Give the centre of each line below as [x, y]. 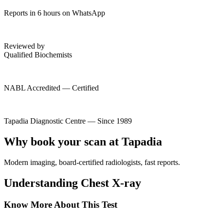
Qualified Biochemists [38, 54]
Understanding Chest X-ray [73, 183]
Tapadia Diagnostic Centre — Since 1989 [68, 121]
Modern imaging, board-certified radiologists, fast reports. [92, 162]
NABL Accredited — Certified [51, 88]
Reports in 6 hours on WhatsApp [54, 13]
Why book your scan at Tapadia [83, 141]
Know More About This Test [61, 204]
